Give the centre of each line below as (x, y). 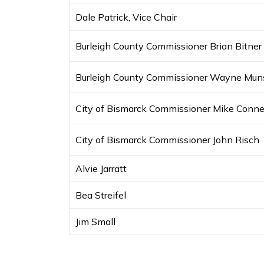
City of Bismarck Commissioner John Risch (167, 140)
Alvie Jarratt (101, 169)
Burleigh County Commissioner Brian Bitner (169, 46)
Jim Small (95, 222)
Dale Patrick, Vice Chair (126, 17)
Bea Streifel (101, 195)
